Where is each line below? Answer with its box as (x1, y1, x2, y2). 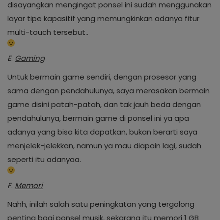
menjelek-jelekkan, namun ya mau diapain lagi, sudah (7, 140, 201, 151)
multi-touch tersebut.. (7, 27, 88, 37)
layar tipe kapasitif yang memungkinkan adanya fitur (7, 13, 199, 24)
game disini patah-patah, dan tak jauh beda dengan (7, 99, 201, 110)
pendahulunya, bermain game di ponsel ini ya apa (7, 113, 189, 123)
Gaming (15, 53, 45, 63)
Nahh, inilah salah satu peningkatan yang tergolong (7, 199, 194, 209)
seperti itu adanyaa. (7, 154, 83, 165)
